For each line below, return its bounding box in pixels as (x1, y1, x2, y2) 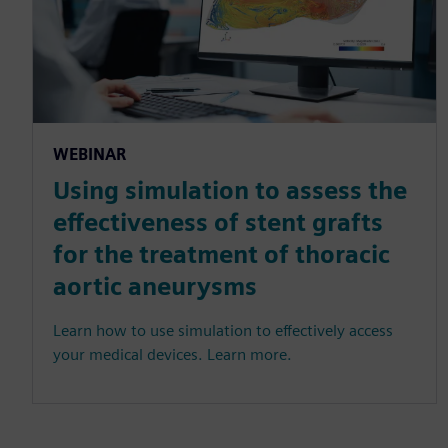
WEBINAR (53, 145, 126, 165)
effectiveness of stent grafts (53, 208, 383, 238)
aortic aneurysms (53, 272, 257, 302)
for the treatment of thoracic (53, 240, 390, 270)
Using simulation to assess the (53, 176, 407, 206)
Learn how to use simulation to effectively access (53, 321, 393, 341)
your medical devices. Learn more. (53, 345, 292, 365)
